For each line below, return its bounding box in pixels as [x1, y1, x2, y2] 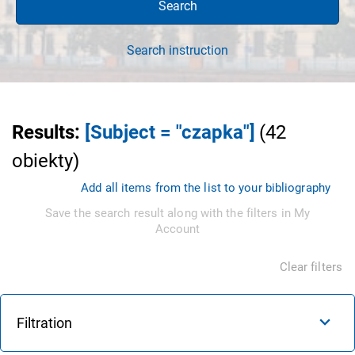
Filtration [17, 314, 72, 331]
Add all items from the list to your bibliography [81, 180, 330, 195]
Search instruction [127, 42, 228, 58]
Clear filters [279, 259, 342, 274]
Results [12, 120, 74, 143]
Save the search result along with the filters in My [44, 205, 311, 220]
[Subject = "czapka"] [85, 120, 255, 143]
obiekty [12, 149, 73, 172]
